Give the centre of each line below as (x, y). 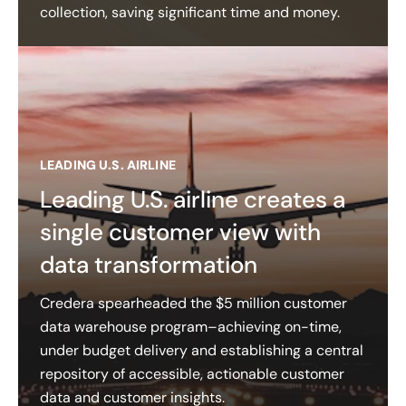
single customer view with (180, 232)
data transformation (149, 264)
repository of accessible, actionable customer (192, 373)
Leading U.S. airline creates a (193, 199)
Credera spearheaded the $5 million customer (193, 303)
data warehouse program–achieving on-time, (191, 326)
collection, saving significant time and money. (190, 12)
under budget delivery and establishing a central (202, 350)
